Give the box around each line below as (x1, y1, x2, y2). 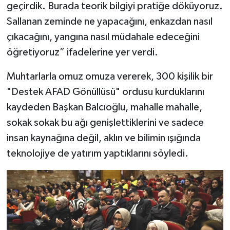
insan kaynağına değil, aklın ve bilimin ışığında (6, 132, 201, 143)
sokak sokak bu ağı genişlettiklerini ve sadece (6, 117, 204, 128)
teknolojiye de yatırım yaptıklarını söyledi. (6, 148, 188, 159)
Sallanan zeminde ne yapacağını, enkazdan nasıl (6, 16, 213, 27)
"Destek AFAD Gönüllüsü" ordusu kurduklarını (6, 86, 204, 97)
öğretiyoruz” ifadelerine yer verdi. (6, 47, 158, 57)
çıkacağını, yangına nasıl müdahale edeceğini (6, 31, 200, 42)
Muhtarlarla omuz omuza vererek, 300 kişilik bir (6, 71, 213, 82)
